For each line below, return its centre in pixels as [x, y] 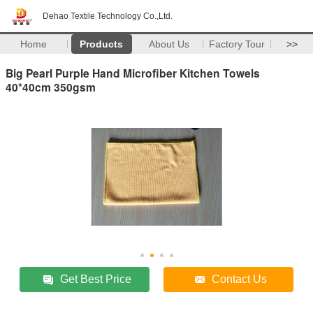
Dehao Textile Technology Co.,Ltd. [108, 16]
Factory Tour [237, 44]
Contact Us [240, 279]
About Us [169, 44]
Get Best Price [96, 279]
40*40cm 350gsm [51, 87]
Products [102, 44]
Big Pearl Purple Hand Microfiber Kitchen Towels [133, 73]
